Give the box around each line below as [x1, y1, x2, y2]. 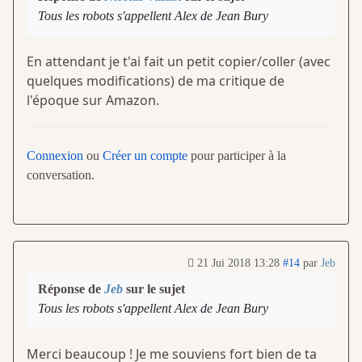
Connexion [27, 148, 83, 162]
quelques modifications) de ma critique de [27, 71, 284, 90]
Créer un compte [103, 148, 187, 162]
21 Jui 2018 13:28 [197, 256, 280, 269]
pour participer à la [187, 148, 286, 162]
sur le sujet [123, 281, 185, 296]
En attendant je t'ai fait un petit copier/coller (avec [27, 52, 330, 70]
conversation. [27, 167, 95, 182]
